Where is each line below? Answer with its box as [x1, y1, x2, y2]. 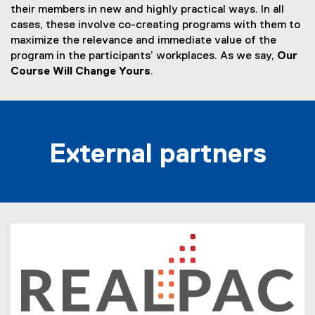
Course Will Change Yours [11, 66, 150, 77]
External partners [49, 141, 266, 169]
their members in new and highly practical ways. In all [11, 4, 284, 15]
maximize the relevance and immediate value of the [11, 35, 276, 46]
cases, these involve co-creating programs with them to [11, 20, 300, 31]
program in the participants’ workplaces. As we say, [11, 51, 277, 62]
